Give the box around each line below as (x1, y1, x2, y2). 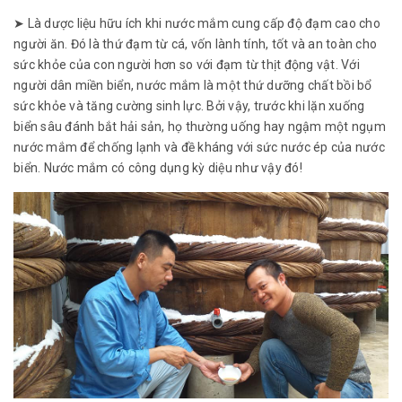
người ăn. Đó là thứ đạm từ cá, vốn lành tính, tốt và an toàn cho (13, 36, 377, 51)
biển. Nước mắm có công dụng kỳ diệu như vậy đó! (13, 160, 302, 175)
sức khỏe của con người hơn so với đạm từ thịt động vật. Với (13, 57, 360, 72)
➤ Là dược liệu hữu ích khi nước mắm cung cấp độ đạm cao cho (13, 15, 380, 31)
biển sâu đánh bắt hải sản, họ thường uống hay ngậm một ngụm (13, 118, 386, 134)
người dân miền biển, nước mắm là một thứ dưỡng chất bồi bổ (13, 77, 372, 92)
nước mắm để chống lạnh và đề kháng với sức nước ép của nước (13, 139, 385, 154)
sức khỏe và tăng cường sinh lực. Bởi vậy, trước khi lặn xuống (13, 98, 365, 113)
